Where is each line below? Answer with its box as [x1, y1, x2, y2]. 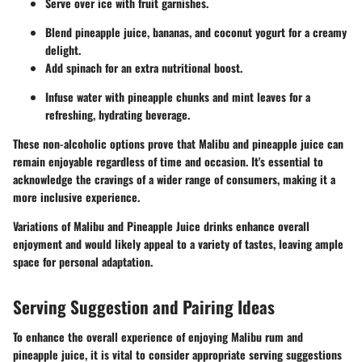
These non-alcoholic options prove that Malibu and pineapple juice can [13, 134, 343, 152]
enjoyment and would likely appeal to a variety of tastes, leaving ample [13, 234, 343, 252]
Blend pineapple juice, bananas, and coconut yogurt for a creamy [45, 23, 347, 40]
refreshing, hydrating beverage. [45, 105, 190, 123]
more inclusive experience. [13, 187, 140, 205]
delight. [45, 40, 81, 58]
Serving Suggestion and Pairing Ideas [13, 293, 275, 319]
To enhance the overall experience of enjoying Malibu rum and [13, 328, 303, 346]
